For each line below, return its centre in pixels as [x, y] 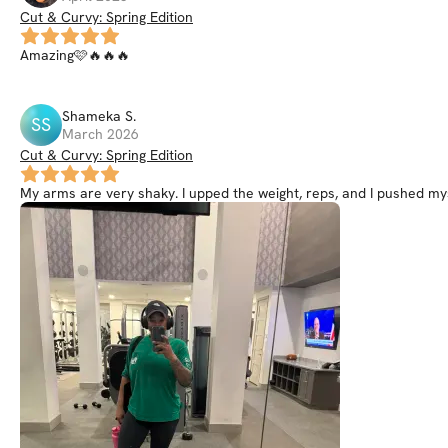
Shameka [91, 115]
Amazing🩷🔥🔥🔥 [75, 54]
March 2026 [100, 133]
